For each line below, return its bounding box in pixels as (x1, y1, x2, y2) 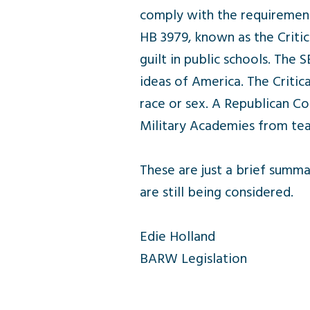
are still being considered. (140, 181, 293, 203)
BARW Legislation (140, 248, 247, 270)
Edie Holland (140, 226, 215, 248)
